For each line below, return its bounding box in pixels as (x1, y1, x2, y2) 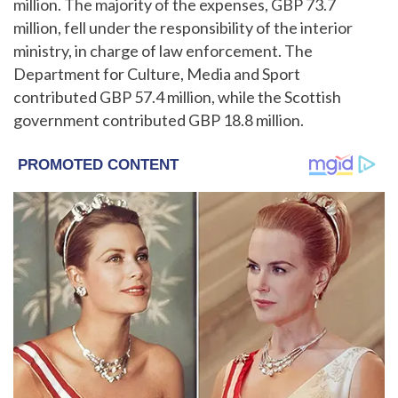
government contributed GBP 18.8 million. (13, 110, 304, 130)
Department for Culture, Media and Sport (13, 64, 300, 84)
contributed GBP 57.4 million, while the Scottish (13, 87, 341, 107)
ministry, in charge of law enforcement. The (13, 41, 313, 60)
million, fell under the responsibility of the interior (13, 18, 353, 37)
